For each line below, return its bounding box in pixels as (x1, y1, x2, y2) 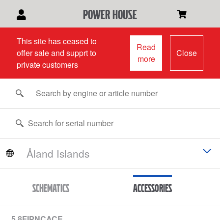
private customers (16, 59, 78, 70)
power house (82, 7, 137, 22)
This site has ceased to (16, 35, 97, 47)
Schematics (32, 182, 70, 194)
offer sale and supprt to (16, 47, 96, 58)
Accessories (133, 182, 172, 194)
